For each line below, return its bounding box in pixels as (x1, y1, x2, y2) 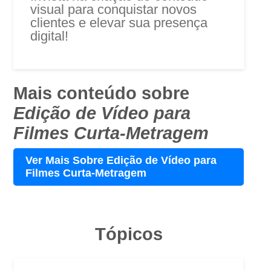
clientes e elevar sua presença (30, 15, 208, 30)
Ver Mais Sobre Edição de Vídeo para (25, 154, 217, 166)
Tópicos (94, 224, 163, 244)
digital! (30, 28, 73, 44)
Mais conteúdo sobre (13, 83, 190, 103)
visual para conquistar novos (30, 1, 197, 17)
